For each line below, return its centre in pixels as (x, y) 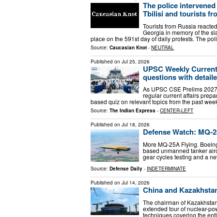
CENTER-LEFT (177, 111)
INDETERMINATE (166, 169)
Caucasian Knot (128, 47)
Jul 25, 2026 (136, 61)
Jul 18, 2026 (136, 125)
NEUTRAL (163, 47)
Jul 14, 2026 (136, 183)
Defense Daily (126, 169)
